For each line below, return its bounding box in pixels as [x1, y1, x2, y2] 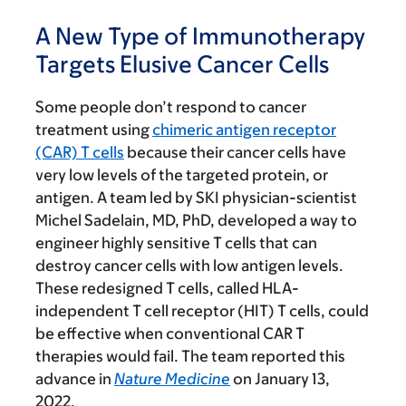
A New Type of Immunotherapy [35, 22, 365, 50]
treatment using [35, 121, 152, 140]
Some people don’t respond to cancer [35, 98, 306, 117]
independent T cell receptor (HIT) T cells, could [35, 302, 369, 321]
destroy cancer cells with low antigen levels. [35, 256, 343, 275]
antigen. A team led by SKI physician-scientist [35, 188, 357, 208]
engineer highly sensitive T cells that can [35, 234, 317, 253]
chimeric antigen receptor [152, 121, 336, 140]
